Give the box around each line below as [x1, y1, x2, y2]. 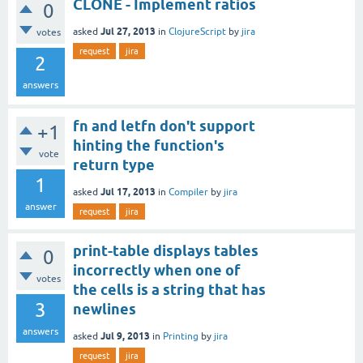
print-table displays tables [73, 241, 258, 259]
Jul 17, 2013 [100, 185, 156, 198]
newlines [73, 300, 136, 318]
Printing [163, 330, 199, 342]
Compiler [169, 186, 208, 198]
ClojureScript [169, 25, 226, 37]
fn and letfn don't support [73, 117, 255, 135]
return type [73, 156, 155, 173]
